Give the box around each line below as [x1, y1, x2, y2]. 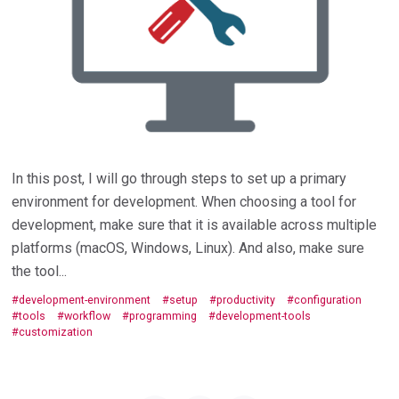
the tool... [12, 262, 68, 280]
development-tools [216, 309, 312, 323]
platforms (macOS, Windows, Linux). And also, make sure [12, 239, 365, 256]
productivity [216, 293, 276, 307]
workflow [64, 309, 111, 323]
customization [19, 325, 94, 339]
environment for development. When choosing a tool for [12, 192, 357, 210]
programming [129, 309, 198, 323]
